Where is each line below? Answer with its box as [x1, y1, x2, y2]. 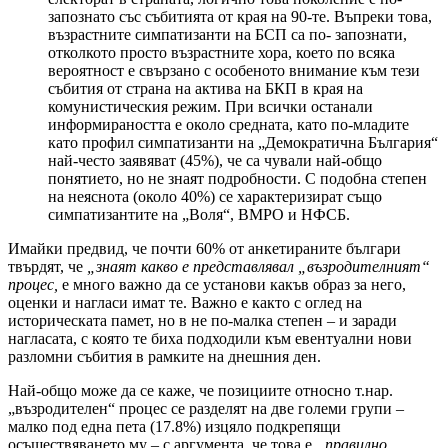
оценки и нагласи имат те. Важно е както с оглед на [8, 294, 362, 312]
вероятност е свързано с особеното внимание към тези [48, 62, 420, 80]
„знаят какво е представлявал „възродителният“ [87, 258, 430, 276]
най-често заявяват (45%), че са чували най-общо [48, 152, 382, 170]
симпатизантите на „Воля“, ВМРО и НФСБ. [48, 206, 350, 224]
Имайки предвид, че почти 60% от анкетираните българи [8, 240, 401, 258]
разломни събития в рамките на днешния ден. [8, 348, 321, 366]
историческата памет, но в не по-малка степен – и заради [8, 312, 397, 330]
